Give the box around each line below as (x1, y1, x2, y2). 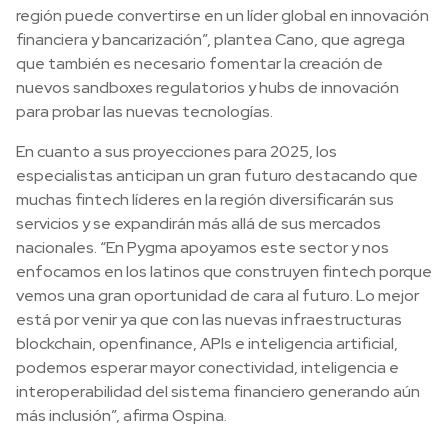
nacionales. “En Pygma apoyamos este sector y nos (16, 237, 389, 258)
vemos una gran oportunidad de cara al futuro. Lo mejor (16, 285, 419, 306)
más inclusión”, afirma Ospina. (16, 405, 227, 426)
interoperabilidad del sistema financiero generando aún (16, 381, 420, 402)
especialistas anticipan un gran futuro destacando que (16, 165, 418, 186)
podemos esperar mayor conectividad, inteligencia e (16, 357, 399, 378)
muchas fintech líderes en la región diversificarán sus (16, 189, 394, 210)
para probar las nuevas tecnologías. (16, 101, 273, 122)
